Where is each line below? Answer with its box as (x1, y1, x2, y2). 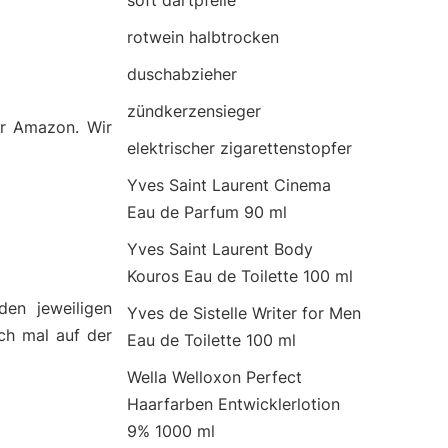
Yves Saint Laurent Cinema (127, 175, 331, 195)
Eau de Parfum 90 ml (127, 202, 287, 222)
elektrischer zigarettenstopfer (127, 138, 352, 158)
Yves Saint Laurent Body (127, 239, 313, 259)
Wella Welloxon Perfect (127, 367, 302, 387)
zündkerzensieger (127, 101, 261, 121)
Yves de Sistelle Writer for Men (127, 303, 361, 323)
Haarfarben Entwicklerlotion (127, 394, 340, 414)
